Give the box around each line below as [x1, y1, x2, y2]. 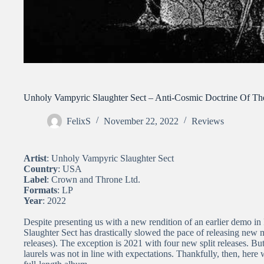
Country [24, 163, 58, 174]
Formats [24, 184, 57, 195]
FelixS [67, 115, 91, 126]
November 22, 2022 [104, 115, 179, 126]
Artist [24, 153, 47, 163]
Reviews [192, 115, 224, 126]
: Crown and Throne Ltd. [47, 174, 140, 184]
